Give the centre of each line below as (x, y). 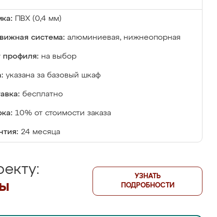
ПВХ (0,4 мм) (38, 19)
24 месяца (40, 132)
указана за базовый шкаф (53, 76)
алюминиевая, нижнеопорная (124, 38)
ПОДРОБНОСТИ (147, 186)
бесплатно (43, 94)
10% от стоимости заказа (63, 113)
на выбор (59, 57)
